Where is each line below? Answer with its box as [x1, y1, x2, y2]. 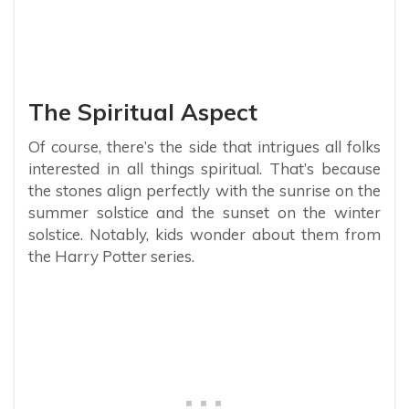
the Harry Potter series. [28, 246, 194, 267]
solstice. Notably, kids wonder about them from [28, 225, 381, 245]
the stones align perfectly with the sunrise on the [28, 181, 381, 201]
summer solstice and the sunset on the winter [28, 203, 381, 223]
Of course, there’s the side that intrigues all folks [28, 137, 381, 157]
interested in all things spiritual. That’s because [28, 159, 381, 179]
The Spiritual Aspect [28, 98, 257, 127]
